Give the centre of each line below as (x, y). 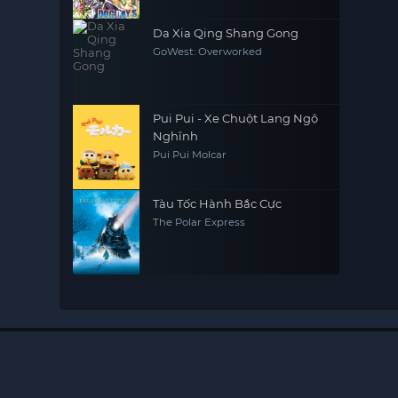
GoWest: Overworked (208, 52)
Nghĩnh (176, 136)
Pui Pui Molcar (190, 155)
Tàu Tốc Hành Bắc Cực (218, 203)
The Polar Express (199, 222)
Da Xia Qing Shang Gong (226, 33)
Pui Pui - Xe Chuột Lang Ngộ (236, 118)
